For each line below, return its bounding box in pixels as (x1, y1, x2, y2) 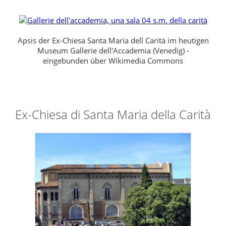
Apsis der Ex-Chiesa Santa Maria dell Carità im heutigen (17, 35, 209, 46)
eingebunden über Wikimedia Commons (43, 55, 183, 66)
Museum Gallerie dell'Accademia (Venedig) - (37, 45, 189, 56)
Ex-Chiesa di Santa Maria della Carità (15, 106, 211, 123)
